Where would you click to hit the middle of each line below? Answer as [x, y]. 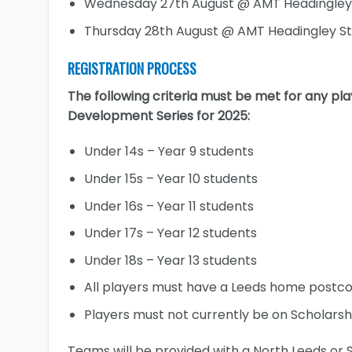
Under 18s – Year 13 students [170, 260]
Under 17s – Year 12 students [170, 233]
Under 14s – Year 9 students [169, 152]
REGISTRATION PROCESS [132, 68]
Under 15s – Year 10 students [170, 178]
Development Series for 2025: [159, 115]
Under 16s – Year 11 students [169, 206]
